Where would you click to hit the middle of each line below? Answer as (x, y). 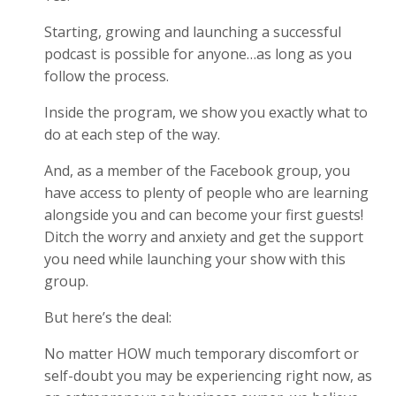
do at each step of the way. (134, 134)
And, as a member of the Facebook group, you (197, 170)
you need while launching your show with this (195, 259)
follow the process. (108, 76)
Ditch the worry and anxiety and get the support (204, 236)
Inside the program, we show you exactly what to (206, 112)
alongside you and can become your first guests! (204, 214)
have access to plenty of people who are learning (206, 192)
